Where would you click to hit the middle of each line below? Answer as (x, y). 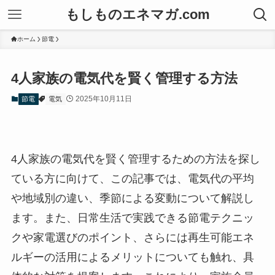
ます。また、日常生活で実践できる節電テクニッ (132, 218)
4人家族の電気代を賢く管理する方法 (124, 79)
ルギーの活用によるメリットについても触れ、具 (132, 257)
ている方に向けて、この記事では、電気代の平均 (132, 178)
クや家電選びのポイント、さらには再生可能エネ (132, 237)
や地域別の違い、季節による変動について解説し (132, 198)
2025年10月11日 (103, 99)
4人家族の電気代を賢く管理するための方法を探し (135, 159)
